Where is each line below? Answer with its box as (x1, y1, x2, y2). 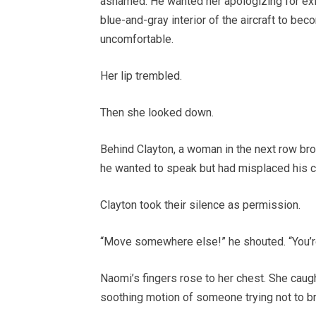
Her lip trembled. (100, 68, 182, 83)
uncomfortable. (100, 32, 174, 46)
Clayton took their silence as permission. (100, 197, 300, 212)
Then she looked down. (100, 105, 214, 119)
